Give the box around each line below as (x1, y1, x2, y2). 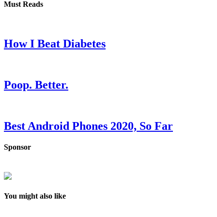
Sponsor (4, 143, 31, 152)
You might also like (4, 191, 66, 200)
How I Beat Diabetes (4, 37, 106, 50)
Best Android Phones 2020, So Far (4, 120, 173, 133)
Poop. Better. (4, 78, 68, 92)
